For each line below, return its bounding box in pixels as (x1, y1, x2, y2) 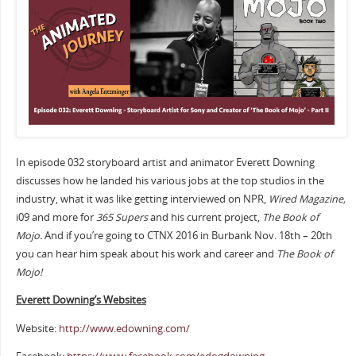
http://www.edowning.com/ (58, 321, 190, 335)
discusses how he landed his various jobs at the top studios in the (15, 173, 324, 188)
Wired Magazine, (268, 192, 346, 206)
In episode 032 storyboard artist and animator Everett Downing (15, 155, 315, 169)
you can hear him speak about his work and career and (15, 246, 277, 261)
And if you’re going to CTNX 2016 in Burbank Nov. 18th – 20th (44, 228, 332, 242)
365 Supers (95, 210, 148, 224)
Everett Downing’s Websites (15, 293, 146, 308)
